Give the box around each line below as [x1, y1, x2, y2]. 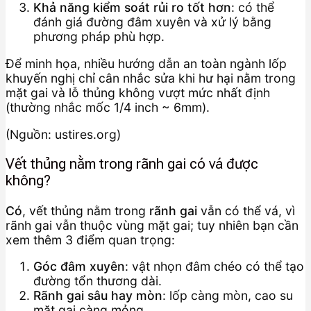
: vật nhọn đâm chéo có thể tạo [125, 259, 304, 274]
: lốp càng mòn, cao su [162, 288, 293, 303]
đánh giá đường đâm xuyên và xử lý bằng [33, 15, 271, 30]
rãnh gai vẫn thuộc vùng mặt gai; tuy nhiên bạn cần [6, 217, 299, 233]
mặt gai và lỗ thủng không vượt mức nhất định [6, 85, 270, 101]
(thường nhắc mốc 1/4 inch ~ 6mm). [6, 100, 210, 115]
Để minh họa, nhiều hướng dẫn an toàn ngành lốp [6, 56, 287, 72]
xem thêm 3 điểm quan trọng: [6, 232, 175, 247]
